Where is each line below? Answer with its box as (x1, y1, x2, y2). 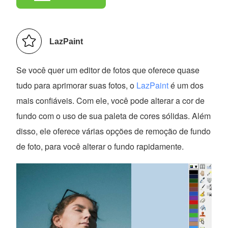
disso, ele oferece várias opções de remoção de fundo (16, 125, 211, 137)
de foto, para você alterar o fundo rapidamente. (16, 140, 184, 153)
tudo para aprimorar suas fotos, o (16, 79, 137, 92)
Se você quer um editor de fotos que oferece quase (16, 64, 200, 76)
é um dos (168, 79, 204, 92)
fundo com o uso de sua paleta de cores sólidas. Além (16, 110, 211, 122)
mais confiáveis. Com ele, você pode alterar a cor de (16, 95, 205, 107)
